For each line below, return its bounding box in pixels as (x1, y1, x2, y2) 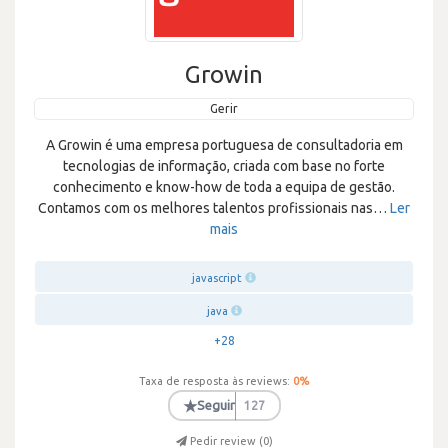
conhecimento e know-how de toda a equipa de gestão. (53, 179, 395, 195)
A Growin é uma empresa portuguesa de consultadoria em (45, 137, 403, 153)
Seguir (197, 398, 235, 412)
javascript (192, 272, 242, 284)
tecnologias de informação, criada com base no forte (63, 158, 385, 174)
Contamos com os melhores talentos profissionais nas (38, 200, 373, 216)
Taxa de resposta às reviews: (139, 375, 290, 387)
